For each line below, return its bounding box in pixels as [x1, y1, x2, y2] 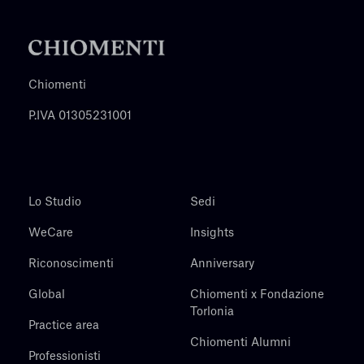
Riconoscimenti [28, 258, 114, 271]
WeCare [28, 227, 73, 240]
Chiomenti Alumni [190, 337, 291, 349]
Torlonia [190, 306, 234, 318]
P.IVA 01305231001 [28, 110, 132, 123]
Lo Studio [28, 197, 81, 209]
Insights [190, 227, 234, 240]
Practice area [28, 320, 99, 332]
